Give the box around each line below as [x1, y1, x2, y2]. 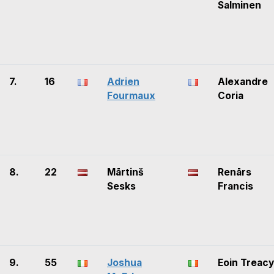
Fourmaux [107, 90, 155, 102]
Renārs [218, 166, 251, 179]
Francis [218, 180, 253, 193]
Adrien [107, 76, 139, 88]
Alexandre [218, 76, 268, 88]
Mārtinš [107, 166, 144, 179]
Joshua [107, 257, 142, 269]
